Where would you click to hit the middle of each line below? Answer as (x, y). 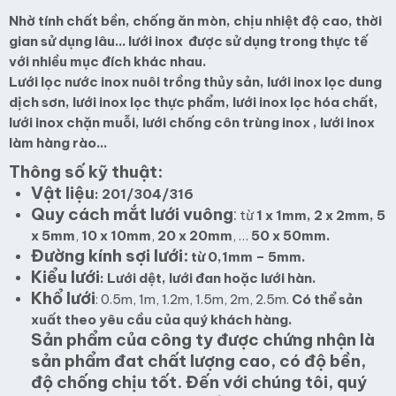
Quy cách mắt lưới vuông (132, 214)
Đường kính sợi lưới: (110, 255)
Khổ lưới (63, 298)
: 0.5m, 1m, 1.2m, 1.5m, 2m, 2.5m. (194, 299)
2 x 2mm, (344, 215)
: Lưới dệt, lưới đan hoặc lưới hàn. (208, 278)
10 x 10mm (116, 236)
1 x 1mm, (284, 215)
